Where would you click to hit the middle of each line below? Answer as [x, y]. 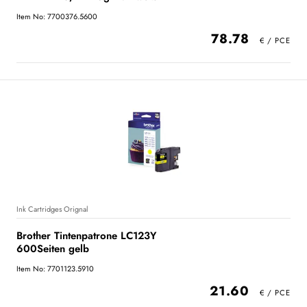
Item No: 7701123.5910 [55, 268]
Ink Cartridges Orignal [52, 209]
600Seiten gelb [53, 248]
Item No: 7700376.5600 [57, 16]
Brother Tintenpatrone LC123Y [86, 235]
